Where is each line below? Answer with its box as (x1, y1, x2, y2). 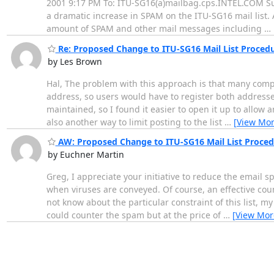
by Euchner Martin (47, 149, 124, 161)
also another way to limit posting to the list (46, 116, 224, 128)
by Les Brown (47, 55, 102, 67)
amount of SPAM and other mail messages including (46, 23, 264, 35)
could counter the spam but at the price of (46, 209, 223, 221)
